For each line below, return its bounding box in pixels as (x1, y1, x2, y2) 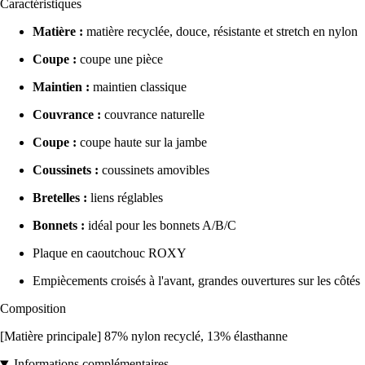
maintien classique (90, 80, 187, 95)
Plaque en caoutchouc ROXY (33, 246, 187, 261)
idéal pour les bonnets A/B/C (85, 218, 236, 233)
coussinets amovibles (99, 163, 209, 178)
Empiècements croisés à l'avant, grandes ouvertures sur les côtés (33, 274, 360, 288)
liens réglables (87, 191, 163, 205)
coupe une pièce (77, 52, 163, 67)
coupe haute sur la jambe (77, 135, 207, 150)
